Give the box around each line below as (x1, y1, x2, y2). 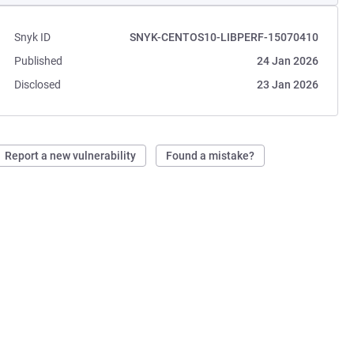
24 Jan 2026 (256, 55, 318, 67)
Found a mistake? (166, 149, 255, 162)
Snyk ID (14, 31, 51, 43)
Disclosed (14, 78, 62, 91)
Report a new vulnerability (5, 149, 137, 162)
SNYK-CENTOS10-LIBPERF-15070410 (129, 31, 318, 43)
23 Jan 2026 (256, 78, 318, 91)
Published (14, 55, 63, 67)
